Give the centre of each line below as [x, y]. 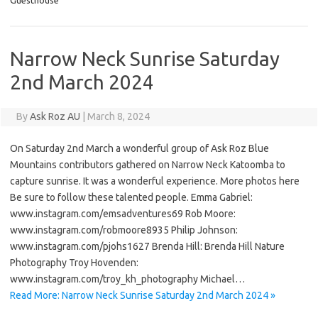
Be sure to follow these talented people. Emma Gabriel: [131, 197]
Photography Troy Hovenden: [74, 263]
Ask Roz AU [55, 116]
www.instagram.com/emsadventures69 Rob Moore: [123, 214]
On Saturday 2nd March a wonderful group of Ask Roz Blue [139, 148]
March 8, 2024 [118, 116]
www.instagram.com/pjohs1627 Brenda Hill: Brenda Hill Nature [147, 246]
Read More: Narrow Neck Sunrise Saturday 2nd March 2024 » [143, 295]
